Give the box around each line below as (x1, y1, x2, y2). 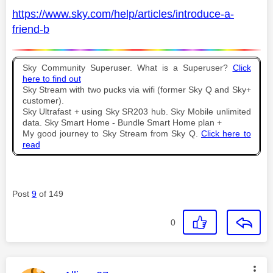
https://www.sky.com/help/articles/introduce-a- (12, 7, 234, 20)
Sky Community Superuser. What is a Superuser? (22, 63, 233, 73)
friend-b (12, 23, 49, 35)
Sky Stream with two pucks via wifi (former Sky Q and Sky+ (22, 85, 251, 94)
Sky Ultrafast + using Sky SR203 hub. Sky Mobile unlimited (22, 107, 251, 116)
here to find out (22, 74, 81, 83)
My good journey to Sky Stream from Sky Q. (22, 129, 201, 138)
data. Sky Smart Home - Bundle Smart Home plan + (22, 118, 222, 127)
